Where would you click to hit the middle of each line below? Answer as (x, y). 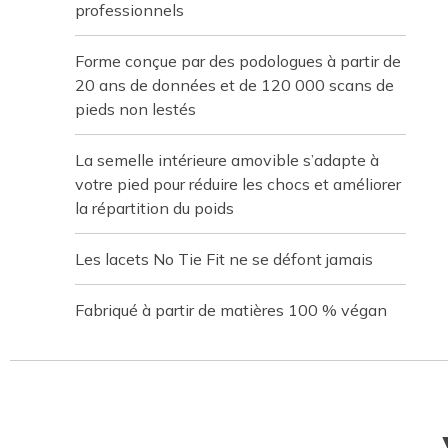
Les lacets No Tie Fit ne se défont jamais (224, 259)
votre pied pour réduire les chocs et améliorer (238, 184)
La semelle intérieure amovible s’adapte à (227, 160)
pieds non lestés (135, 109)
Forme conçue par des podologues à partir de (238, 61)
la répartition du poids (154, 208)
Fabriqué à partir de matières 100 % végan (231, 310)
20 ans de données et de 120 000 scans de (234, 85)
